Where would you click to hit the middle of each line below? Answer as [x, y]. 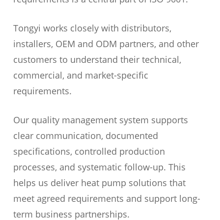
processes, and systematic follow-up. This [99, 167]
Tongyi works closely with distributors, [92, 28]
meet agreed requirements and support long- [107, 198]
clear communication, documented [85, 136]
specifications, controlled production [89, 151]
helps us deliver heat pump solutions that [99, 183]
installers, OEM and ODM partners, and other [106, 44]
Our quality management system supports [100, 120]
